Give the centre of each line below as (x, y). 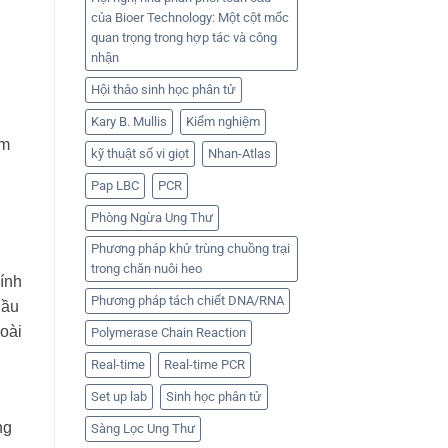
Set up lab (118, 397)
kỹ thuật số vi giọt (139, 154)
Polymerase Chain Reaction (168, 333)
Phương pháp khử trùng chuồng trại (190, 249)
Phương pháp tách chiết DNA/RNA (187, 301)
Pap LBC (114, 186)
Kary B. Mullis (128, 122)
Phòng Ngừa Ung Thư (151, 218)
